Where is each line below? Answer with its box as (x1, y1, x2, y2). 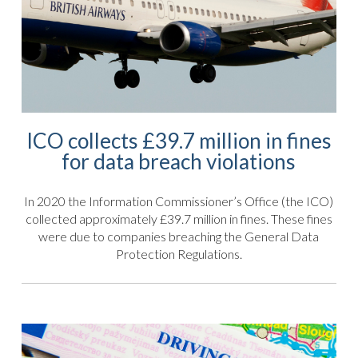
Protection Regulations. (115, 245, 242, 261)
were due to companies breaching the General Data (38, 228, 320, 244)
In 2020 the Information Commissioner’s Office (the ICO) (24, 193, 334, 209)
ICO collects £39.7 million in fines (26, 128, 332, 154)
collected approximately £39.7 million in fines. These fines (25, 210, 332, 226)
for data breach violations (62, 149, 296, 175)
